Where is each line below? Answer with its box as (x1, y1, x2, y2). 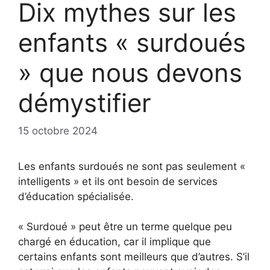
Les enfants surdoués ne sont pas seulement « (18, 160, 245, 172)
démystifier (18, 87, 151, 119)
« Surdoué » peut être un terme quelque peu (18, 221, 232, 233)
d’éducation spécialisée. (18, 190, 134, 202)
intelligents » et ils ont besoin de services (18, 175, 218, 187)
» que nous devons (18, 57, 242, 89)
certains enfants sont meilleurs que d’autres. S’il (18, 251, 250, 263)
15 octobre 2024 (18, 124, 98, 137)
